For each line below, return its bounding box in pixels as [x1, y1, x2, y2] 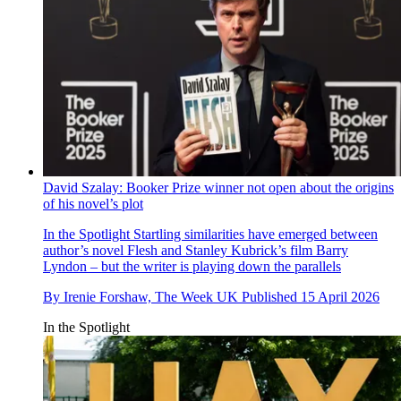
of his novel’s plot [43, 195, 143, 211]
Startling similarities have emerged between [130, 226, 378, 242]
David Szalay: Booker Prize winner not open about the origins [43, 179, 394, 195]
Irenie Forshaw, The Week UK [64, 288, 238, 304]
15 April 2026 [301, 288, 380, 304]
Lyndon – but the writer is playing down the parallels [43, 258, 341, 274]
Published [242, 288, 301, 304]
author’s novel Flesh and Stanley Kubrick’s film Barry [43, 242, 348, 258]
